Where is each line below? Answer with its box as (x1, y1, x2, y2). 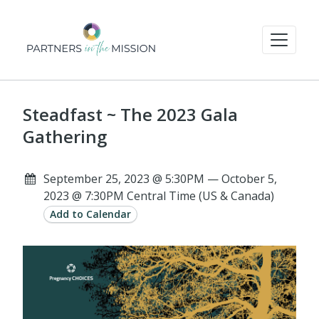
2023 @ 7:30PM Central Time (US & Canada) (43, 188, 274, 204)
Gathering (23, 125, 107, 148)
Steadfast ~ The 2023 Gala (23, 103, 238, 126)
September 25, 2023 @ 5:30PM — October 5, (43, 171, 277, 187)
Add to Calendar (49, 206, 131, 221)
